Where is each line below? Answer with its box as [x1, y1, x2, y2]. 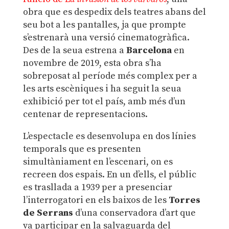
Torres [168, 194, 200, 206]
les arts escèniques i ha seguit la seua [22, 82, 181, 95]
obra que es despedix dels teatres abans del [22, 6, 206, 18]
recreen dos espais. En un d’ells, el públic [22, 168, 196, 180]
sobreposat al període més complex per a [22, 70, 197, 82]
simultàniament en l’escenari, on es [22, 155, 173, 168]
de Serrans [22, 207, 73, 219]
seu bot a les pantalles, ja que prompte [22, 18, 186, 31]
